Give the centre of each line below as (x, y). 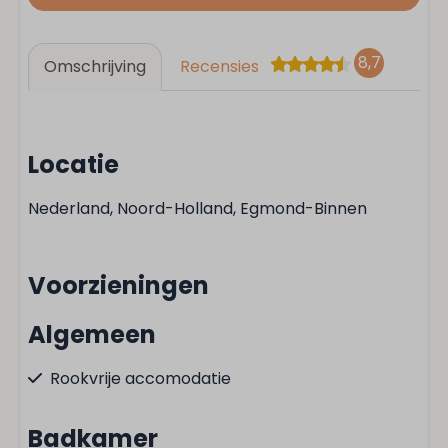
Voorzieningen (118, 285)
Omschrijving (95, 66)
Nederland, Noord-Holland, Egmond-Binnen (197, 208)
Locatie (73, 164)
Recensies (219, 66)
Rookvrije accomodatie (140, 378)
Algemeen (92, 334)
